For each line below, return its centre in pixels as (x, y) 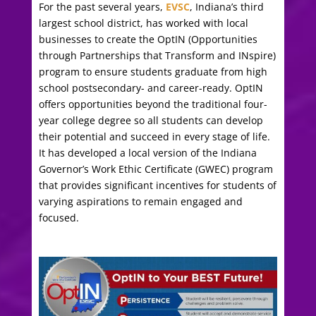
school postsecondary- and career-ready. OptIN (151, 88)
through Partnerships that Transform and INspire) (157, 55)
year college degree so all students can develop (151, 120)
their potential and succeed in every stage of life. (154, 136)
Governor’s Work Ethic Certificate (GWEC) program (156, 169)
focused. (59, 218)
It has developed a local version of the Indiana (147, 153)
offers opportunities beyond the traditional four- (153, 104)
